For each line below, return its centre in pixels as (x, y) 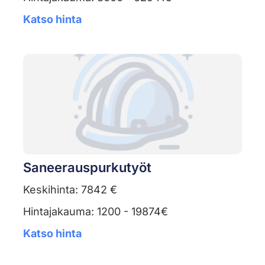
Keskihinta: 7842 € (70, 190)
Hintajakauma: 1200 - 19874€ (95, 212)
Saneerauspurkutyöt (87, 168)
